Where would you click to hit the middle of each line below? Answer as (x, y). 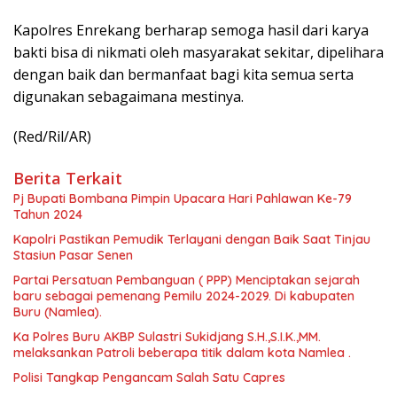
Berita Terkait (68, 179)
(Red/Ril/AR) (52, 137)
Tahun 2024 (48, 215)
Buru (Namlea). (58, 312)
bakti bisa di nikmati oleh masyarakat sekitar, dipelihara (198, 53)
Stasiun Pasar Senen (73, 256)
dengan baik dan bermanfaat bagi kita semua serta (183, 75)
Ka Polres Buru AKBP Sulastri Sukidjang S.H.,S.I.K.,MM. (167, 337)
